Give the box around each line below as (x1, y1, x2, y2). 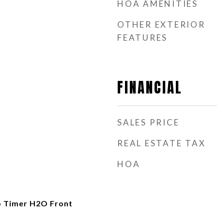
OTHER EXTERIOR (117, 19, 205, 30)
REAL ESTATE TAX (117, 138, 206, 148)
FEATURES (117, 32, 168, 43)
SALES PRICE (117, 117, 180, 127)
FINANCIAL (117, 77, 183, 98)
